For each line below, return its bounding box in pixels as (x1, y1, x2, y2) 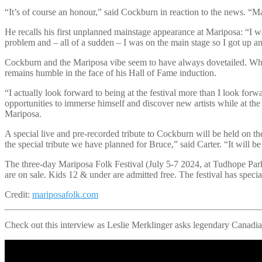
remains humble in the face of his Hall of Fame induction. (5, 67, 216, 78)
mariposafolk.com (32, 189, 98, 199)
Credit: (5, 189, 32, 199)
